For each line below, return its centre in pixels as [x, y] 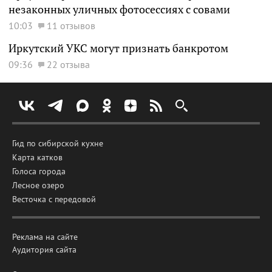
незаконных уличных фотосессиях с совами [119, 9]
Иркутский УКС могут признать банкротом [118, 48]
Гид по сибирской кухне [58, 143]
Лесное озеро [38, 185]
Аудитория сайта [44, 250]
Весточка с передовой [54, 199]
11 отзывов [71, 25]
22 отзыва [68, 64]
